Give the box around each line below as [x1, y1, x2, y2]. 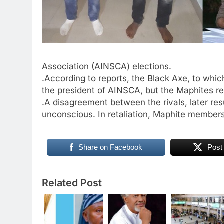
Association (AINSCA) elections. [42, 61, 171, 71]
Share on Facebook [78, 143, 142, 151]
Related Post [42, 177, 102, 189]
